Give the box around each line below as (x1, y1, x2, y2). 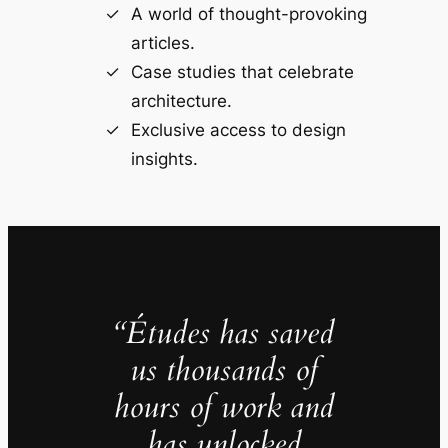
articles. (130, 32, 195, 53)
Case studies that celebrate (130, 61, 354, 82)
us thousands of (130, 349, 318, 392)
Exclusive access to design (130, 119, 346, 140)
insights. (130, 148, 198, 169)
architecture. (130, 90, 232, 111)
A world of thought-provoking (130, 3, 367, 24)
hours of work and (114, 386, 334, 429)
